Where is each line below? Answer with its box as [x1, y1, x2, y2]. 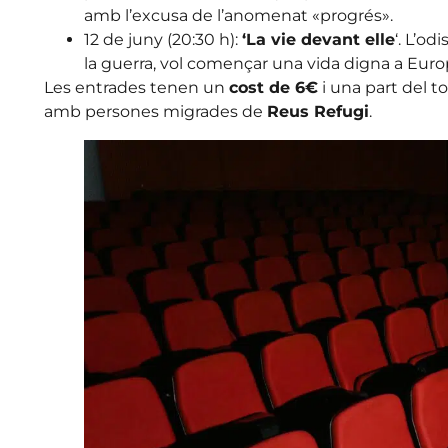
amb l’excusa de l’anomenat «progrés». [83, 5, 393, 25]
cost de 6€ [228, 77, 318, 97]
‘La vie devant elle [241, 29, 395, 49]
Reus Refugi [266, 101, 369, 121]
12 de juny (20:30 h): [83, 29, 242, 49]
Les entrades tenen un [43, 77, 229, 97]
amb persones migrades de [43, 101, 267, 121]
